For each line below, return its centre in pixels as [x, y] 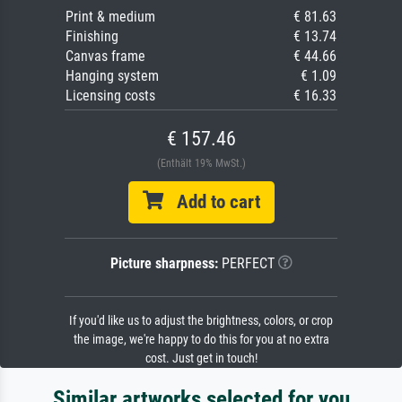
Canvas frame [105, 56]
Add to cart [211, 201]
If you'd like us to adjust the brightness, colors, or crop [201, 320]
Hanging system [112, 75]
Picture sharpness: [164, 263]
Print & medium [110, 16]
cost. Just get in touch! [201, 358]
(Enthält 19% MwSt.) [201, 163]
